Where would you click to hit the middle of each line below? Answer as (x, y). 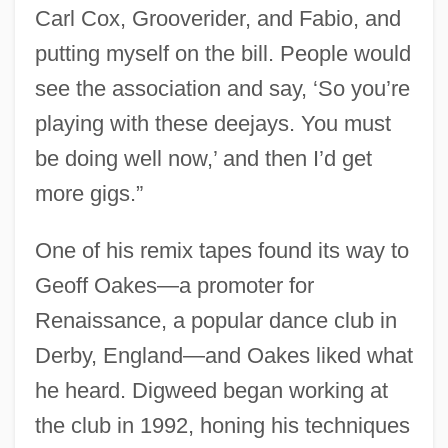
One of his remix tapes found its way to (221, 250)
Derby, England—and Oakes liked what (223, 355)
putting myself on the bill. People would (222, 53)
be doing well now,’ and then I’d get (203, 158)
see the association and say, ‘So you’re (222, 88)
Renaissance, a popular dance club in (215, 320)
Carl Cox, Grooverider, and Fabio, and (217, 18)
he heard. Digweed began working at (211, 390)
